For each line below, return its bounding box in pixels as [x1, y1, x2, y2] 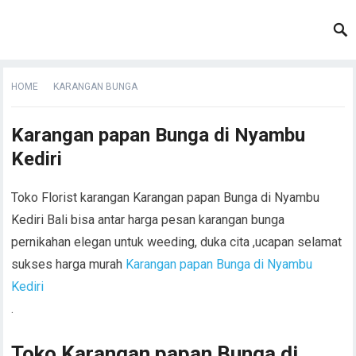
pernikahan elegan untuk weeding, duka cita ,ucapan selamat [11, 234, 342, 250]
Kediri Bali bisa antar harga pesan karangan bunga [11, 212, 285, 227]
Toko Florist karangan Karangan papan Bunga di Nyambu [11, 190, 320, 205]
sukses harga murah [11, 257, 126, 272]
